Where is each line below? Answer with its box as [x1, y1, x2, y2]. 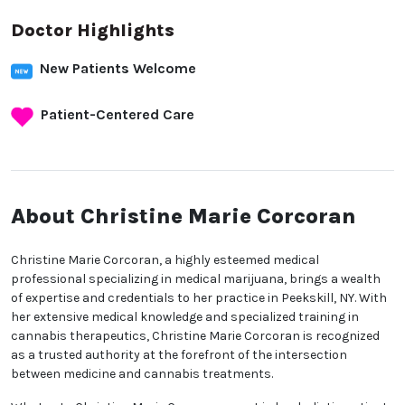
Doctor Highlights [11, 20, 174, 42]
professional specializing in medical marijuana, [11, 297, 287, 313]
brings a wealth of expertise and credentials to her [11, 316, 306, 332]
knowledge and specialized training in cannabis [11, 353, 288, 370]
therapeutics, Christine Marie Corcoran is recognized [11, 372, 321, 389]
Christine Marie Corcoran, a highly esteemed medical [11, 278, 319, 294]
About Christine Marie [11, 203, 251, 230]
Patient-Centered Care [41, 106, 195, 124]
